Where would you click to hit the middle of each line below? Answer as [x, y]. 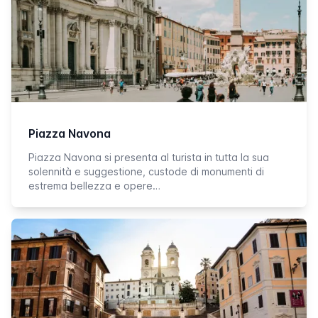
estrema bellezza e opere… [94, 186]
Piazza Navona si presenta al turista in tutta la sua [149, 157]
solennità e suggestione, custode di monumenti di [146, 171]
